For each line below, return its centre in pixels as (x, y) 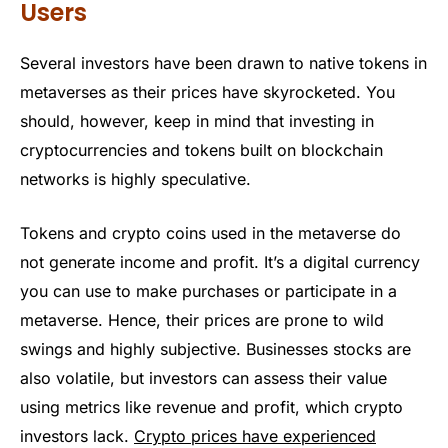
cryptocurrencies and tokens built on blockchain (201, 150)
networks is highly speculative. (135, 179)
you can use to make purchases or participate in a (208, 290)
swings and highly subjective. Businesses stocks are (215, 348)
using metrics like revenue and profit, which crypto (211, 406)
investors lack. (77, 435)
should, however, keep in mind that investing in (197, 121)
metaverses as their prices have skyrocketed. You (207, 92)
